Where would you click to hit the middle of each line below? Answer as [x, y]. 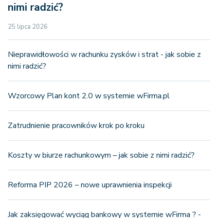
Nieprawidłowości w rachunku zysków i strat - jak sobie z [104, 54]
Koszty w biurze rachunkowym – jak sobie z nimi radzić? [101, 155]
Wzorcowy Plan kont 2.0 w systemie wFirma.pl [89, 96]
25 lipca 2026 [28, 27]
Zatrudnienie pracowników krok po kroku [76, 125]
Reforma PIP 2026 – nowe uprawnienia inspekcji [90, 185]
